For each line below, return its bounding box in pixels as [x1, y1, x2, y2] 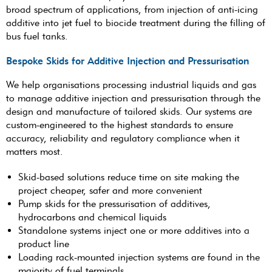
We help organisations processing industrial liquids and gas [6, 78, 256, 90]
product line [18, 237, 69, 250]
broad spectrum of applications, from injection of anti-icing [6, 3, 258, 15]
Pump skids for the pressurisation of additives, [18, 197, 211, 209]
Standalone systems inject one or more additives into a [18, 224, 250, 236]
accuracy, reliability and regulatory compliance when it [6, 132, 240, 144]
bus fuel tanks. [6, 30, 68, 42]
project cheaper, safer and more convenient [18, 184, 202, 196]
